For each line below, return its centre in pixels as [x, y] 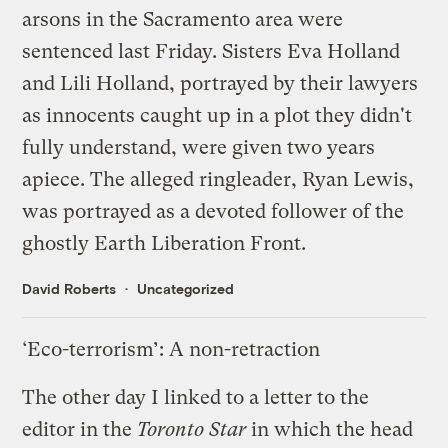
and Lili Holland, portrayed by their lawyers [220, 83]
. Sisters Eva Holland [306, 51]
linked [193, 397]
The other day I [93, 397]
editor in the [80, 429]
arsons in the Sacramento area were [183, 19]
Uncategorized [186, 288]
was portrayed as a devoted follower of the [213, 211]
